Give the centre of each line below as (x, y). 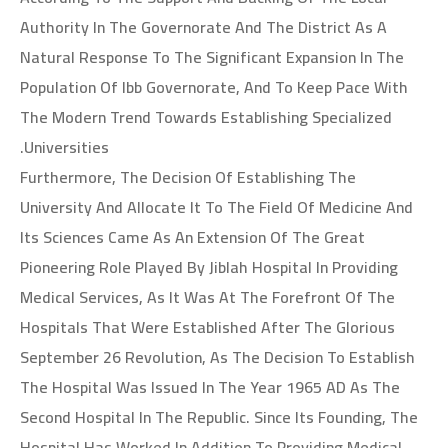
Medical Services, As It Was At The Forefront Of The (207, 297)
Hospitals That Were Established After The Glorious (207, 327)
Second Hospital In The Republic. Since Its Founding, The (219, 417)
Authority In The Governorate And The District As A (203, 27)
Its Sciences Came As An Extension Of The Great (192, 237)
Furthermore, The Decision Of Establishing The (188, 177)
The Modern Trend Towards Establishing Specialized (206, 117)
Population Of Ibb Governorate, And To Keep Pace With (214, 87)
